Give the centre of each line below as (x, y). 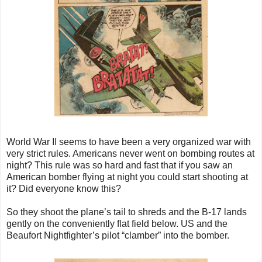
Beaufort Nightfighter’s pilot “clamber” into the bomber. (118, 236)
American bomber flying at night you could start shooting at (127, 177)
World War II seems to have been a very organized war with (129, 142)
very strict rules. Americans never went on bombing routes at (130, 154)
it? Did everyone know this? (64, 189)
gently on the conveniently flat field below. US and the (117, 224)
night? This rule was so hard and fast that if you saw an (120, 166)
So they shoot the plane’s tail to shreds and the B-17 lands (127, 212)
